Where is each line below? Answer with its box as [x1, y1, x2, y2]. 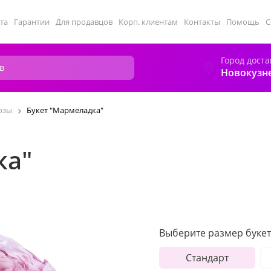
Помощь [226, 16, 260, 27]
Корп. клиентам [119, 16, 178, 27]
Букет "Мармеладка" [27, 105, 103, 116]
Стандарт [185, 251, 229, 264]
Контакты [184, 16, 220, 27]
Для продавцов [56, 16, 113, 27]
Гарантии [14, 16, 50, 27]
